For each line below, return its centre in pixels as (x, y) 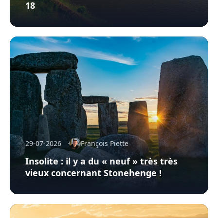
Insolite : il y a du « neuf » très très (101, 161)
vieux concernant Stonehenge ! (93, 173)
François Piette (105, 143)
